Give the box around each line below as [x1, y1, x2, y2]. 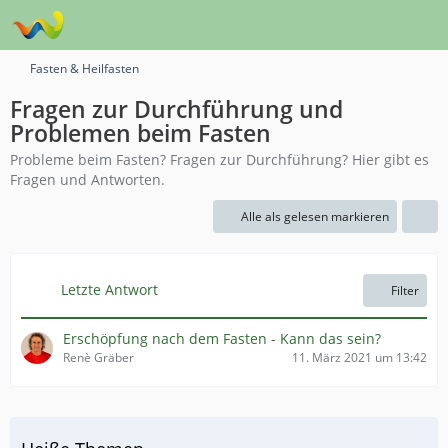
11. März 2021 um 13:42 [292, 349, 427, 366]
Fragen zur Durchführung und [10, 93, 343, 125]
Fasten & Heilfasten [30, 60, 139, 77]
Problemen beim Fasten [10, 117, 271, 149]
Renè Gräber [63, 349, 134, 366]
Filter [391, 282, 419, 299]
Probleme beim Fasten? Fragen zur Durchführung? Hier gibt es [10, 150, 429, 169]
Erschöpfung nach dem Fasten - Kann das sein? [63, 329, 381, 348]
